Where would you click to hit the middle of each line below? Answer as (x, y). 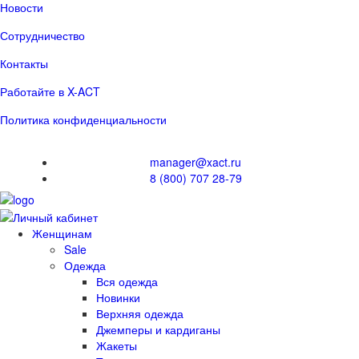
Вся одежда (127, 281)
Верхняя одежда (140, 313)
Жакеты (117, 345)
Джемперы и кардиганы (158, 329)
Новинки (118, 297)
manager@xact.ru (196, 162)
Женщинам (62, 233)
